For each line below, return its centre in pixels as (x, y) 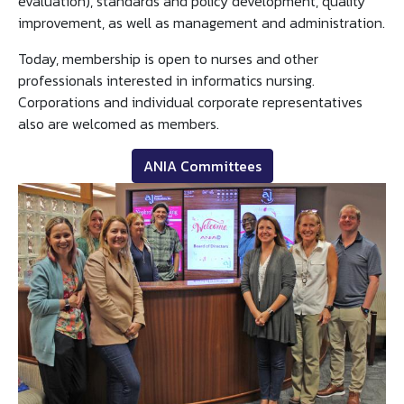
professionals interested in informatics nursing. (166, 80)
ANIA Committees (202, 166)
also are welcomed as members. (119, 124)
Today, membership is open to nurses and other (168, 59)
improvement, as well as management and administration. (202, 23)
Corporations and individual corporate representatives (190, 102)
